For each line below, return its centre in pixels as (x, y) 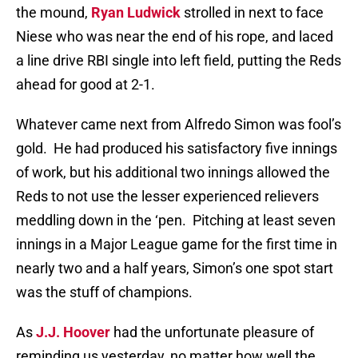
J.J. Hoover (73, 332)
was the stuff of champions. (104, 292)
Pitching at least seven (264, 221)
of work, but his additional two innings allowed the (173, 173)
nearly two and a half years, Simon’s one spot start (175, 268)
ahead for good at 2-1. (86, 85)
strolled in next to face (252, 13)
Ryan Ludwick (136, 13)
